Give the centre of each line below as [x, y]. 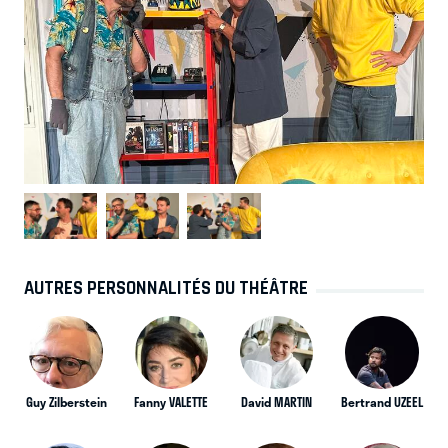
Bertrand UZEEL [381, 402]
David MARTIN [277, 402]
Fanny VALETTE [171, 402]
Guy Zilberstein [66, 402]
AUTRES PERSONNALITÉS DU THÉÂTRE [166, 287]
